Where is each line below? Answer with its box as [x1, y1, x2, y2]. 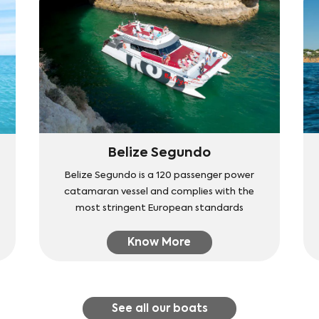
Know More [127, 236, 192, 248]
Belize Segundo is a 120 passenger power [64, 170, 254, 180]
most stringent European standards [75, 203, 244, 213]
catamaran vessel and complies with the [64, 187, 255, 197]
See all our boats [111, 303, 208, 314]
